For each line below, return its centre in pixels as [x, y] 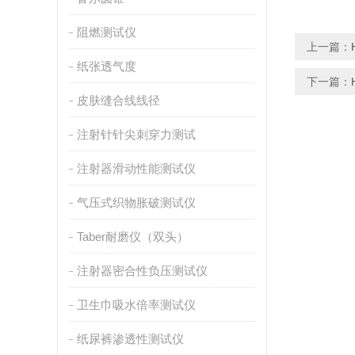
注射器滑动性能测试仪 [136, 168]
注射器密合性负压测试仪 [142, 271]
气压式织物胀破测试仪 [136, 202]
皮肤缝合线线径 [118, 100]
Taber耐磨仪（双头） [132, 237]
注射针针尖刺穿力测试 [136, 134]
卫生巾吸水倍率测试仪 [136, 305]
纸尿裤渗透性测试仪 [130, 339]
